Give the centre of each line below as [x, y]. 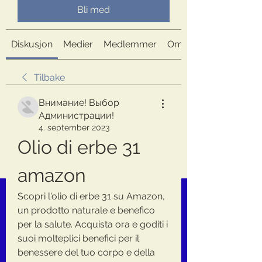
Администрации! [76, 116]
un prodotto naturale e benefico [86, 210]
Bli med [94, 10]
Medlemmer [130, 44]
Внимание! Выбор [79, 103]
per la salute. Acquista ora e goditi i [93, 224]
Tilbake [49, 77]
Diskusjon [32, 44]
